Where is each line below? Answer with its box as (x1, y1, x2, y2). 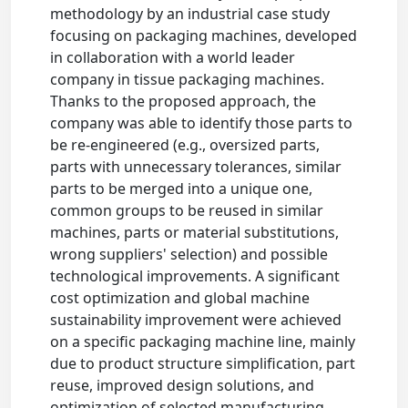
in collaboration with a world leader (50, 47, 296, 68)
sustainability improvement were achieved (50, 310, 342, 331)
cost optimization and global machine (50, 288, 311, 309)
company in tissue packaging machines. (50, 69, 325, 90)
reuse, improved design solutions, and (50, 375, 315, 396)
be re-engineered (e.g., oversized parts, (50, 135, 321, 156)
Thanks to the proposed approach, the (50, 91, 317, 112)
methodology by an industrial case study (50, 4, 331, 25)
